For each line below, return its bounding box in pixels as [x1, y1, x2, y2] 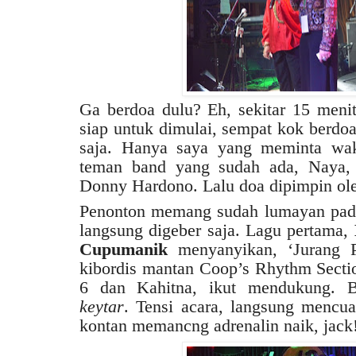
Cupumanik [79, 238, 168, 259]
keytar [79, 296, 124, 316]
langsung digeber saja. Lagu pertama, [79, 219, 354, 240]
